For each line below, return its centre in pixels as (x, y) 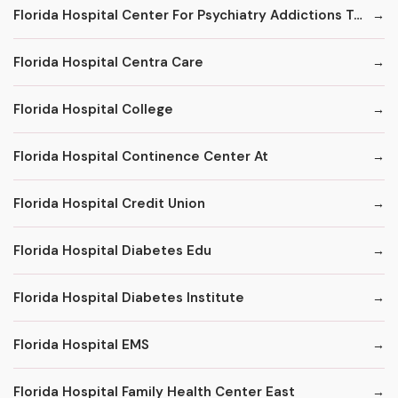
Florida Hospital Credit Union (109, 203)
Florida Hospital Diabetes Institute (129, 297)
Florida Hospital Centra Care (108, 62)
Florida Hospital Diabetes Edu (112, 250)
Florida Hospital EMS (81, 344)
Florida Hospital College (93, 109)
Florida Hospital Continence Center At (141, 156)
